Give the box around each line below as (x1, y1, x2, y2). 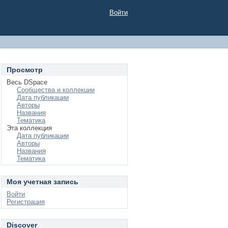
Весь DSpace (7, 78, 47, 86)
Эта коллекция (7, 124, 52, 132)
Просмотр (7, 66, 43, 74)
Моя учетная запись (7, 178, 78, 186)
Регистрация (7, 198, 45, 206)
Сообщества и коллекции (17, 86, 95, 94)
